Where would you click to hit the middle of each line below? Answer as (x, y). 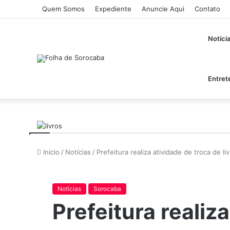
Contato (207, 9)
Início (50, 152)
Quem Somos (63, 9)
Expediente (113, 9)
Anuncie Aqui (163, 9)
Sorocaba (107, 189)
